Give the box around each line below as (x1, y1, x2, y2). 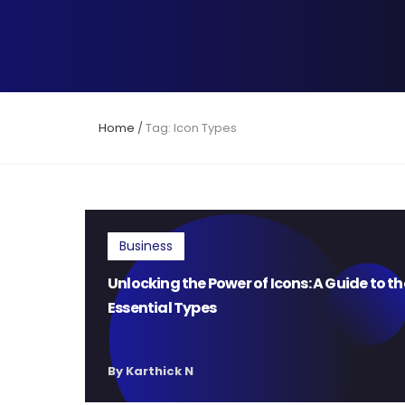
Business (119, 237, 174, 255)
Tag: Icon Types (146, 119, 238, 137)
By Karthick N (108, 363, 194, 380)
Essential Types (108, 297, 217, 318)
